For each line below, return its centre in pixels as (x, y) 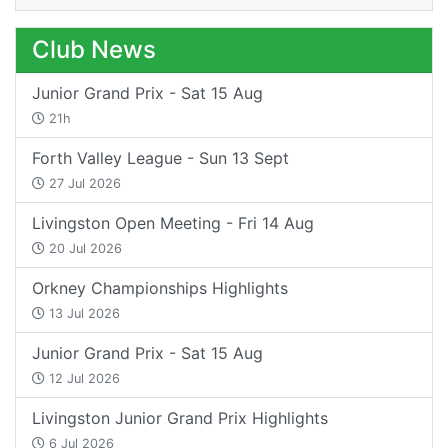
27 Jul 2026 (83, 183)
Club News (94, 49)
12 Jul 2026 (82, 378)
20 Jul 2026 (83, 248)
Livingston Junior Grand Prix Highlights (180, 417)
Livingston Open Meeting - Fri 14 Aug (173, 222)
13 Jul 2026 (82, 313)
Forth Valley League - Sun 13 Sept (160, 157)
